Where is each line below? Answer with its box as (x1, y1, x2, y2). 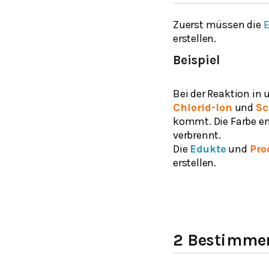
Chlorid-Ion (173, 100, 232, 114)
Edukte (190, 142, 226, 156)
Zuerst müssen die (173, 17, 264, 31)
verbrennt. (173, 128, 222, 142)
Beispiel (173, 52, 220, 67)
